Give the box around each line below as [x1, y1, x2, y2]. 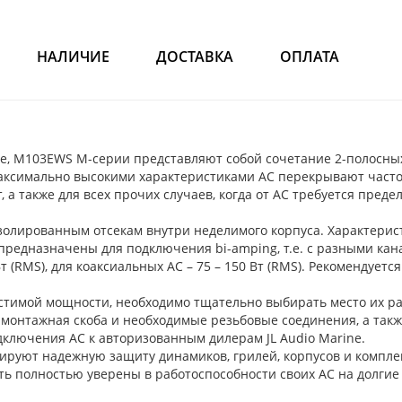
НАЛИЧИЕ [37, 47, 109, 66]
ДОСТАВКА [156, 47, 233, 66]
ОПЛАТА [280, 47, 339, 66]
